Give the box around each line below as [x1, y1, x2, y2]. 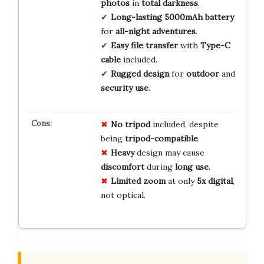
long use [174, 161, 209, 172]
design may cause [134, 147, 204, 158]
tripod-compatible [124, 133, 198, 144]
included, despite [150, 118, 219, 130]
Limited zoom [110, 175, 166, 186]
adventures [151, 25, 196, 37]
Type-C [200, 39, 230, 51]
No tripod [110, 118, 150, 130]
